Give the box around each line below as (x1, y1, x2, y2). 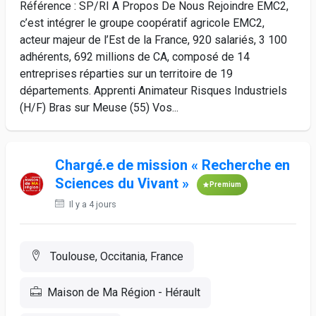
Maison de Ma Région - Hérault (47, 286, 200, 299)
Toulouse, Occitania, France (47, 250, 183, 263)
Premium (209, 181, 242, 188)
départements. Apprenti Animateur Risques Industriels (20, 84, 287, 97)
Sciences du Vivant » (54, 175, 189, 193)
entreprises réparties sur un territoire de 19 (20, 67, 233, 80)
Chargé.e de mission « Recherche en (54, 157, 290, 174)
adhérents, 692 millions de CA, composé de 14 (20, 50, 250, 63)
